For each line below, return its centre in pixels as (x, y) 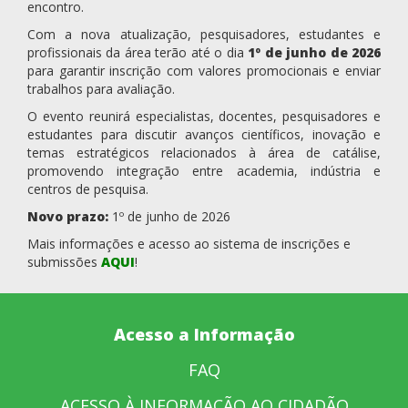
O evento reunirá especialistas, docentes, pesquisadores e (204, 117)
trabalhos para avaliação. (101, 89)
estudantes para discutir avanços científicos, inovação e (204, 135)
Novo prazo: (68, 217)
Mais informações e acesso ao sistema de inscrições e (189, 244)
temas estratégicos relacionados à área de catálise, (204, 153)
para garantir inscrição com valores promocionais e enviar (204, 71)
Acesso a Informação (204, 334)
